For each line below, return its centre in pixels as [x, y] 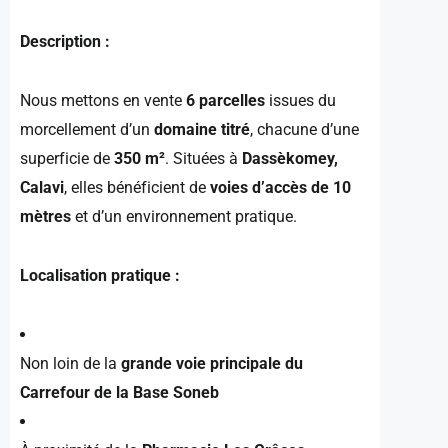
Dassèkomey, [290, 158]
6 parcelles [225, 100]
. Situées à [203, 158]
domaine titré [202, 129]
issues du [300, 100]
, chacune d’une [304, 129]
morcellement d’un [87, 129]
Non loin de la [70, 363]
